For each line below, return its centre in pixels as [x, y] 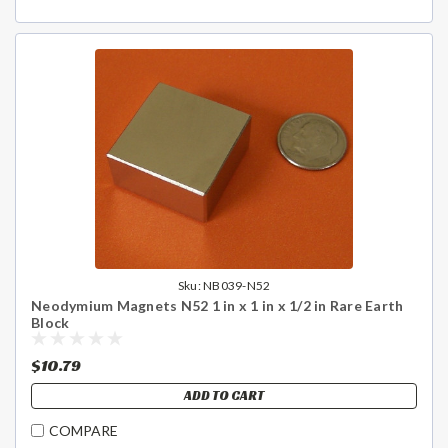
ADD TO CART [224, 395]
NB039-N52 [237, 285]
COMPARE [83, 431]
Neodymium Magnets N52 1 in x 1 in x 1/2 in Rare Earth [217, 305]
